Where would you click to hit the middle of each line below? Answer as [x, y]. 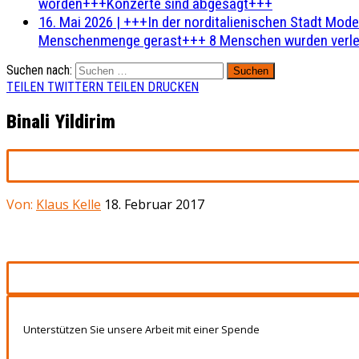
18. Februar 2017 [154, 204]
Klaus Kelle [69, 204]
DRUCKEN [173, 87]
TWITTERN [75, 87]
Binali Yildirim [61, 121]
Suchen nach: [39, 70]
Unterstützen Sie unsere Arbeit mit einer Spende [141, 329]
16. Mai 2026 [76, 22]
